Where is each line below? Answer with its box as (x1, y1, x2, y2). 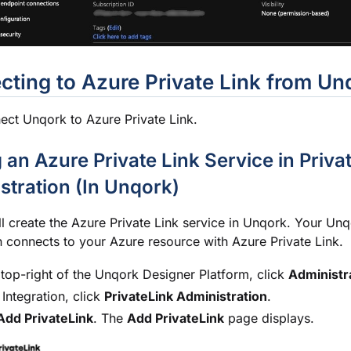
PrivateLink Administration (104, 288, 267, 305)
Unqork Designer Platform (95, 266, 249, 283)
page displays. (224, 310, 314, 327)
